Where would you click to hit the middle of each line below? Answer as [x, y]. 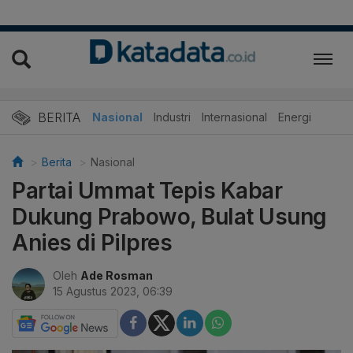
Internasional [234, 117]
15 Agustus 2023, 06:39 [113, 291]
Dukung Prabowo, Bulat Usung [169, 216]
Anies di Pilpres [92, 242]
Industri [172, 117]
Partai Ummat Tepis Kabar [147, 190]
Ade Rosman [117, 275]
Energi [295, 117]
